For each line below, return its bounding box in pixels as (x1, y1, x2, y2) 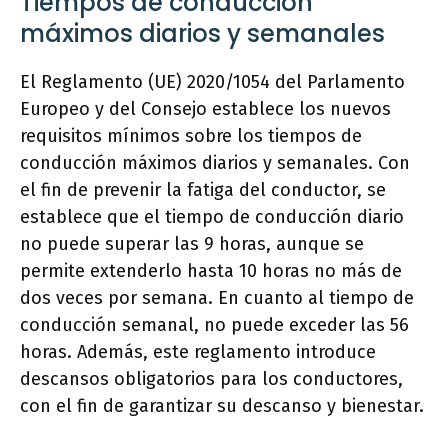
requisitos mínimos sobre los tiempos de (20, 125, 362, 147)
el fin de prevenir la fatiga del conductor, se (20, 179, 386, 201)
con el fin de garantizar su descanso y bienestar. (20, 395, 424, 417)
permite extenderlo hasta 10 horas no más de (20, 260, 402, 282)
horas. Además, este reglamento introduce (20, 341, 376, 363)
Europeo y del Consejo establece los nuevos (20, 98, 391, 120)
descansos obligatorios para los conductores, (20, 368, 403, 390)
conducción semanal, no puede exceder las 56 (20, 314, 409, 336)
